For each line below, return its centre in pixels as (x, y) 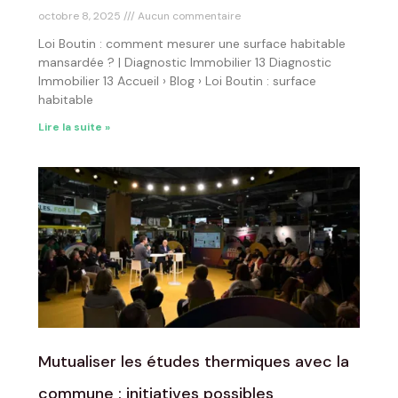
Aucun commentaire (188, 16)
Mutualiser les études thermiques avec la (194, 362)
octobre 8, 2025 (81, 16)
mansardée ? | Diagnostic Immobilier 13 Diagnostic (185, 62)
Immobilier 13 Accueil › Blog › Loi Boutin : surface (177, 81)
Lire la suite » (74, 127)
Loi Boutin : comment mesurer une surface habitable (192, 44)
